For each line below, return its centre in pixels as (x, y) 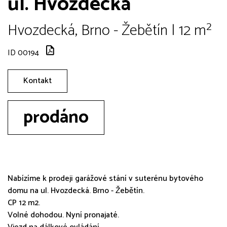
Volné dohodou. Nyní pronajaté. (63, 215)
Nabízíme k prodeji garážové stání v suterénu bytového (105, 178)
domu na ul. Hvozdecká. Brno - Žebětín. (76, 191)
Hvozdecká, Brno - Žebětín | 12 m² (110, 30)
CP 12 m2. (24, 203)
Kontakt (37, 81)
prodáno (56, 117)
